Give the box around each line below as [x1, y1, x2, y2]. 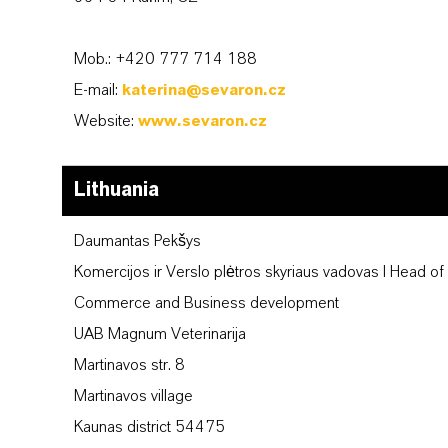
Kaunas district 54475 [74, 419, 225, 436]
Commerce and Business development [74, 295, 339, 312]
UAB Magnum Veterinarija [74, 326, 246, 343]
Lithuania [74, 180, 159, 201]
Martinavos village [74, 388, 193, 405]
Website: [74, 113, 138, 130]
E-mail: [74, 82, 122, 99]
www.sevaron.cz [138, 113, 267, 130]
